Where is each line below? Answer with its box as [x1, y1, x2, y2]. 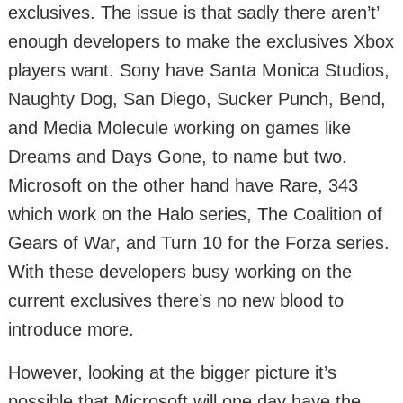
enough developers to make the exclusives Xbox [8, 31, 394, 52]
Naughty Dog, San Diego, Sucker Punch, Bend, [8, 89, 386, 110]
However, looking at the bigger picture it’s [8, 363, 336, 383]
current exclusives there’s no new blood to [8, 291, 344, 311]
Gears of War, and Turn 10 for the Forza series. [8, 233, 390, 254]
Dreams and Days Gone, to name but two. [8, 147, 347, 167]
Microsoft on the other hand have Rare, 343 [8, 175, 358, 196]
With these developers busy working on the [8, 262, 352, 282]
